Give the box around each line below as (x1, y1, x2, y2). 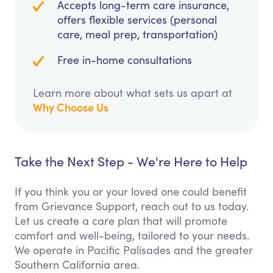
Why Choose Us (33, 99, 108, 115)
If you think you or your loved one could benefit (15, 184, 247, 199)
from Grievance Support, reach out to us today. (15, 199, 249, 214)
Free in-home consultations (57, 52, 192, 68)
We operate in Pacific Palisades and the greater (15, 243, 253, 258)
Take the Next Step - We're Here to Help (15, 152, 247, 171)
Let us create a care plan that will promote (15, 213, 227, 229)
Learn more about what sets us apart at (33, 85, 232, 101)
